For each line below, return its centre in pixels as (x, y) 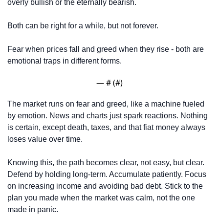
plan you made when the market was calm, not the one (101, 198)
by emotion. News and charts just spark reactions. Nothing (108, 116)
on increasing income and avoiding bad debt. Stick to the (105, 186)
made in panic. (33, 210)
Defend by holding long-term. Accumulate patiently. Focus (107, 175)
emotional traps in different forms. (65, 61)
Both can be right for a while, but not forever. (84, 26)
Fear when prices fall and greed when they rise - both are (106, 49)
